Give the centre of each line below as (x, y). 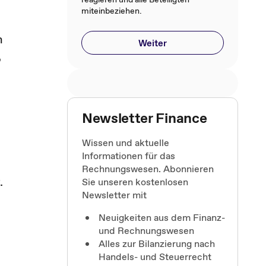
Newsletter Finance (145, 118)
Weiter (153, 43)
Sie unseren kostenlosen (135, 182)
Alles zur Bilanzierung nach (157, 243)
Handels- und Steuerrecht (155, 256)
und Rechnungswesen (146, 230)
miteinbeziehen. (112, 11)
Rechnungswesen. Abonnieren (148, 169)
